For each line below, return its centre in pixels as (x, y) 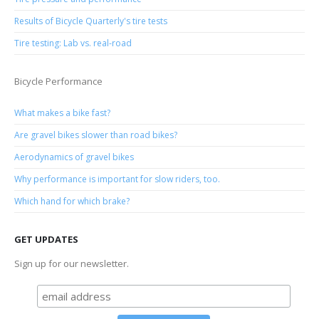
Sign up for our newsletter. (72, 264)
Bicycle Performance (58, 82)
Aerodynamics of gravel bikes (74, 157)
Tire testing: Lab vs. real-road (73, 43)
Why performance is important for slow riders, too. (117, 179)
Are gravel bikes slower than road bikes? (96, 135)
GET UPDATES (46, 240)
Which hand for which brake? (72, 202)
